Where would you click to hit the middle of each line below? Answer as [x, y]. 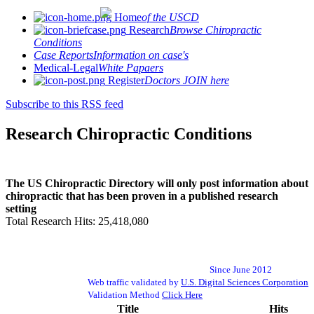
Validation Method [125, 294]
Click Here [182, 294]
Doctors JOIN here [187, 80]
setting [21, 208]
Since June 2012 [180, 269]
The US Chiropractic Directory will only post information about [157, 183]
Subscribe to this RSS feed [64, 104]
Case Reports [63, 55]
